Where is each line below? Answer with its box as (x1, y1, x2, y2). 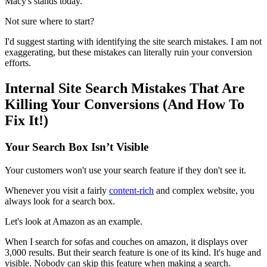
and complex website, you (154, 185, 254, 195)
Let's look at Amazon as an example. (5, 216, 142, 226)
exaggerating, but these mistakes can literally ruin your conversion (5, 47, 252, 58)
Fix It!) (5, 113, 48, 129)
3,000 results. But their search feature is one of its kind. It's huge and (5, 247, 261, 257)
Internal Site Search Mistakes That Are (5, 80, 245, 97)
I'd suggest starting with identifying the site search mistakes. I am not (5, 36, 262, 47)
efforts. (5, 58, 31, 69)
